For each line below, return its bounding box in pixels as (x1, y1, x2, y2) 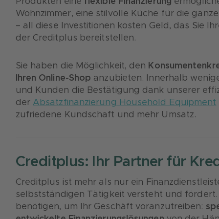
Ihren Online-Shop (15, 74, 91, 83)
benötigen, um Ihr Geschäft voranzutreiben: (15, 202, 206, 211)
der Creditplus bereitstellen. (15, 34, 136, 43)
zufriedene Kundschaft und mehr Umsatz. (15, 110, 197, 119)
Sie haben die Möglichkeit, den (15, 62, 149, 70)
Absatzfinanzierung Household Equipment (33, 98, 217, 107)
